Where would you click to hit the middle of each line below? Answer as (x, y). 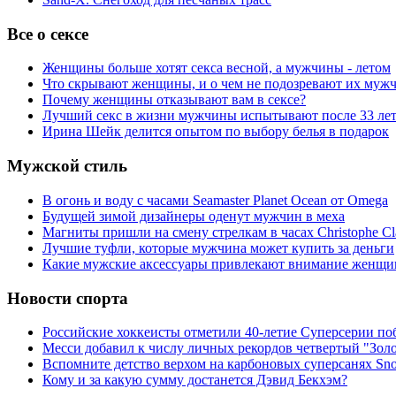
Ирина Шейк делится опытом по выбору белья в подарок (216, 132)
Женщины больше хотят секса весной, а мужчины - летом (217, 68)
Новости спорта (68, 298)
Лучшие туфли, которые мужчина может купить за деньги (218, 247)
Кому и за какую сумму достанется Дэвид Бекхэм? (195, 380)
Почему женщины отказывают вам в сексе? (174, 100)
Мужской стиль (67, 166)
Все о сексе (48, 34)
